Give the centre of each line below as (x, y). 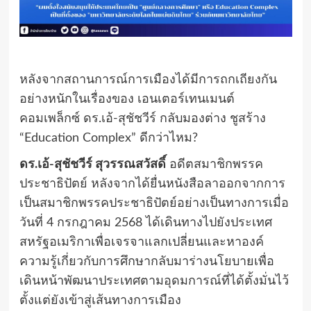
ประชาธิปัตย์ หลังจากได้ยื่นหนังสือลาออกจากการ (152, 184)
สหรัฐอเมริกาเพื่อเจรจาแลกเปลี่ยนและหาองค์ (141, 243)
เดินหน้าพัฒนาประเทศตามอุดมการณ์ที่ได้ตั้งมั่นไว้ (154, 281)
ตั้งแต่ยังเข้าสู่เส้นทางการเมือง (100, 301)
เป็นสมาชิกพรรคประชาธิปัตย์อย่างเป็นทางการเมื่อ (154, 204)
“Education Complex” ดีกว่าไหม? (108, 138)
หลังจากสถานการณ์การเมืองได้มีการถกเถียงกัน (148, 80)
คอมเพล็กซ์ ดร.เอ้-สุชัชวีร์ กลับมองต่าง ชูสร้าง (142, 119)
